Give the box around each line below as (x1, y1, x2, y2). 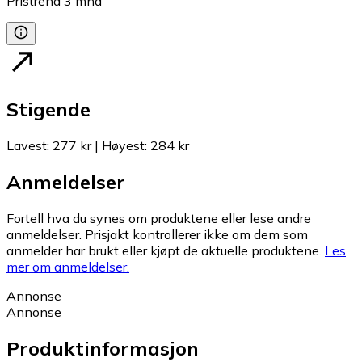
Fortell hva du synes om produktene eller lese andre (6, 209, 311, 226)
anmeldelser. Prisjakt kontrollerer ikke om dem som (6, 225, 308, 242)
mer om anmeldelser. (6, 258, 129, 275)
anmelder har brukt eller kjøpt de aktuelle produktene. (6, 242, 322, 259)
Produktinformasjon (6, 335, 199, 360)
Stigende (6, 97, 90, 121)
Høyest (102, 137, 145, 154)
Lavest (6, 137, 47, 154)
